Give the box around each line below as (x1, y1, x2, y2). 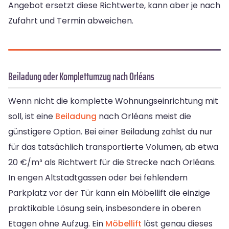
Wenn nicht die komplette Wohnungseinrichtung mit (8, 95, 218, 107)
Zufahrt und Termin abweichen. (8, 15, 133, 27)
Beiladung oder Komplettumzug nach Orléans (8, 68, 154, 85)
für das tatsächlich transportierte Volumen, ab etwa (8, 141, 218, 153)
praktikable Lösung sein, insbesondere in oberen (8, 202, 201, 215)
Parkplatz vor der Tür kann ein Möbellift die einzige (8, 187, 210, 199)
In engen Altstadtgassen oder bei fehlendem (8, 172, 188, 184)
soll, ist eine (8, 110, 55, 123)
